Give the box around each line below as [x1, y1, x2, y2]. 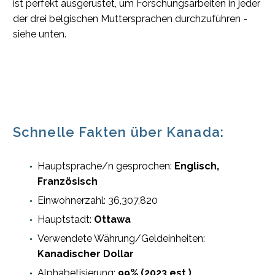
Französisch [37, 176, 98, 188]
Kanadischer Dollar [37, 248, 134, 260]
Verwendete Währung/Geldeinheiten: [37, 233, 205, 245]
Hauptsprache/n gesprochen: [37, 160, 174, 172]
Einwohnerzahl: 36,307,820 [37, 195, 158, 207]
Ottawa [94, 214, 131, 226]
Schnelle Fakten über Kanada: [13, 124, 224, 141]
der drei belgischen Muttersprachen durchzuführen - [13, 13, 247, 25]
